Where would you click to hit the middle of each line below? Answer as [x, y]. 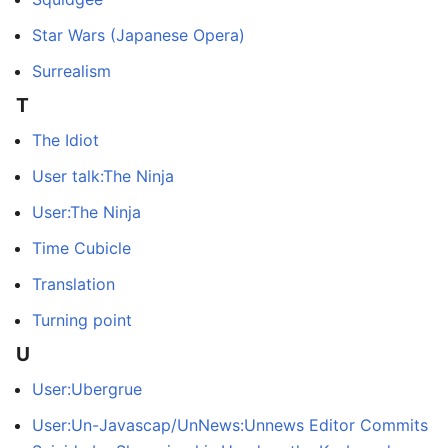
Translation [73, 283]
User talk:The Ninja [103, 175]
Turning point [82, 319]
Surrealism [71, 70]
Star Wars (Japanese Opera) [138, 34]
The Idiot [65, 139]
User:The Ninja [86, 211]
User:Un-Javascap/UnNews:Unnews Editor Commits [230, 424]
